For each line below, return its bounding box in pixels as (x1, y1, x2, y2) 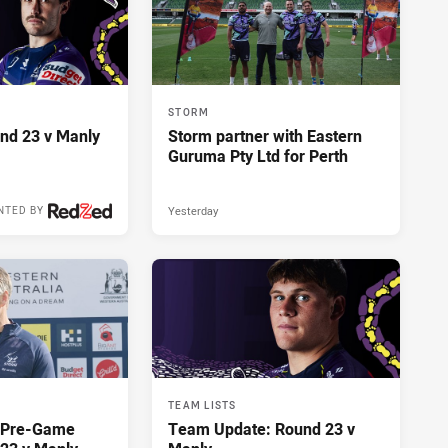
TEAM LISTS (168, 399, 237, 413)
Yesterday (168, 203, 218, 219)
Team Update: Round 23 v (168, 418, 355, 441)
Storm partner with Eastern (168, 125, 362, 148)
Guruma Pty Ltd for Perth (168, 145, 348, 168)
